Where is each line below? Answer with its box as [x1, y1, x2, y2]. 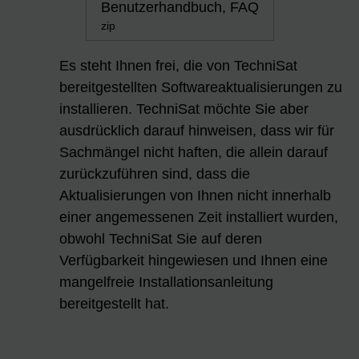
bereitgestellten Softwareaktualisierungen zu [59, 79, 342, 95]
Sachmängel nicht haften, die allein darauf [59, 143, 328, 160]
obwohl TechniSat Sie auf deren [59, 230, 262, 247]
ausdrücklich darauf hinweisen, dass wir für [59, 122, 334, 139]
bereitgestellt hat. [59, 295, 169, 312]
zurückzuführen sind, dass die [59, 165, 250, 182]
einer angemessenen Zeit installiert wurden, [59, 208, 338, 225]
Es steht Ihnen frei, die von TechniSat [59, 57, 297, 74]
